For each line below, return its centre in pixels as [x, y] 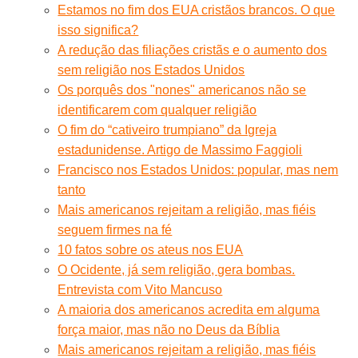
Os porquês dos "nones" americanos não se [182, 89]
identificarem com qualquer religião [157, 109]
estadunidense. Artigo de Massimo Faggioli [180, 149]
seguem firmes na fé [115, 229]
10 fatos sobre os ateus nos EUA [151, 249]
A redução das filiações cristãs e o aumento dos [193, 50]
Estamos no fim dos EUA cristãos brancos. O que [197, 10]
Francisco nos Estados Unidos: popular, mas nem [198, 169]
